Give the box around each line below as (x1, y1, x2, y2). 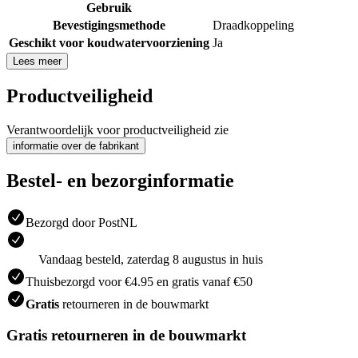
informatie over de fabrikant (13, 140, 139, 152)
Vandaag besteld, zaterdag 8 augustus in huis (38, 252, 263, 266)
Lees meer (13, 55, 62, 68)
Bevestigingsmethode (53, 18, 165, 33)
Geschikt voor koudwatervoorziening (9, 36, 209, 50)
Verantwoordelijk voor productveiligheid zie (6, 123, 229, 137)
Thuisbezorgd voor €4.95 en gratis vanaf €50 (26, 274, 253, 288)
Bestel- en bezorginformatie (6, 169, 234, 191)
